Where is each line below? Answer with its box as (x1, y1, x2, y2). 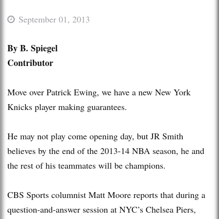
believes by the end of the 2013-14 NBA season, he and (7, 144, 204, 156)
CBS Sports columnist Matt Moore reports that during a (7, 188, 205, 200)
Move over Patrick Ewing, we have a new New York (7, 86, 191, 98)
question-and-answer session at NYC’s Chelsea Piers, (7, 203, 196, 215)
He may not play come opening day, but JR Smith (7, 130, 183, 142)
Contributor (7, 56, 53, 69)
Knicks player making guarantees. (7, 100, 127, 112)
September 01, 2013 (19, 13, 90, 25)
